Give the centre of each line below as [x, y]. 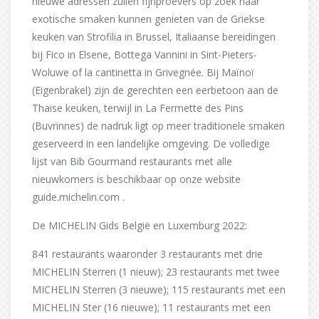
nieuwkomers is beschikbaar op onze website [136, 179]
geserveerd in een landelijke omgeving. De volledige [151, 144]
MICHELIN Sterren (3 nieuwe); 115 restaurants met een [159, 290]
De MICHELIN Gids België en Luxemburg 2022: [140, 226]
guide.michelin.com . [78, 197]
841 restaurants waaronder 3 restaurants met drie [147, 254]
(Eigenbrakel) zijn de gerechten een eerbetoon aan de [155, 90]
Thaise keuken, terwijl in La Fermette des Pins [138, 108]
